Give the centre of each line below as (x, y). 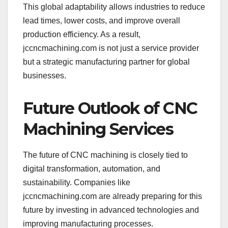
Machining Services (98, 129)
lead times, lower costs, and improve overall (102, 20)
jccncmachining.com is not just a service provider (111, 48)
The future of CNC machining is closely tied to (105, 155)
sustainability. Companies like (77, 183)
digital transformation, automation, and (92, 169)
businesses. (45, 75)
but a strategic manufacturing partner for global (106, 62)
